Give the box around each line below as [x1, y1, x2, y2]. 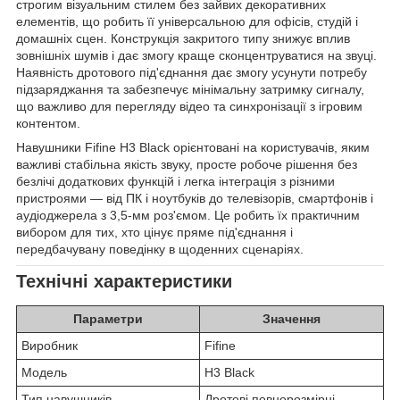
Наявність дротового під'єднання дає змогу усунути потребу [16, 65, 367, 80]
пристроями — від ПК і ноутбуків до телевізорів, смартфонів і [16, 191, 373, 206]
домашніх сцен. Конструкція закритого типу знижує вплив [16, 31, 350, 46]
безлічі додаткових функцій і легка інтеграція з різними [16, 174, 335, 189]
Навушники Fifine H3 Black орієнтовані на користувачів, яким [16, 140, 370, 155]
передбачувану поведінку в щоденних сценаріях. [16, 242, 304, 257]
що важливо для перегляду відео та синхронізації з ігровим [16, 99, 362, 114]
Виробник [21, 338, 78, 354]
